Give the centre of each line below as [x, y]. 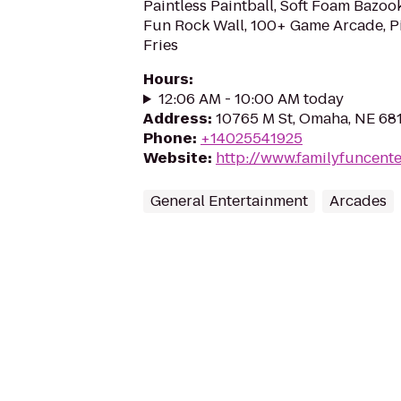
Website [175, 158]
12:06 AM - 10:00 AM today [251, 99]
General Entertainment [229, 201]
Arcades [358, 201]
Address [175, 119]
